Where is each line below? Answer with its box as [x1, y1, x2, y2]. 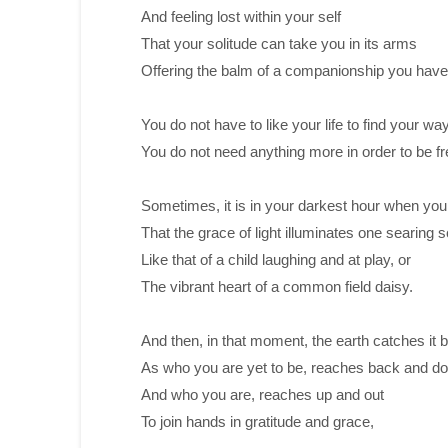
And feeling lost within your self [140, 8, 345, 25]
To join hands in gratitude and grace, [140, 413, 374, 430]
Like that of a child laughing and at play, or [140, 251, 415, 268]
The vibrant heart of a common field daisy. [140, 278, 413, 295]
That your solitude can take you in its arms [140, 35, 417, 52]
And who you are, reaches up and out [140, 386, 384, 403]
